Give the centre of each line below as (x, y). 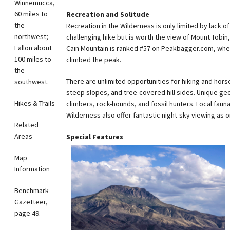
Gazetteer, (31, 202)
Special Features (95, 137)
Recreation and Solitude (108, 15)
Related (26, 125)
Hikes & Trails (35, 103)
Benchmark (32, 191)
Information (32, 169)
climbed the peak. (94, 60)
